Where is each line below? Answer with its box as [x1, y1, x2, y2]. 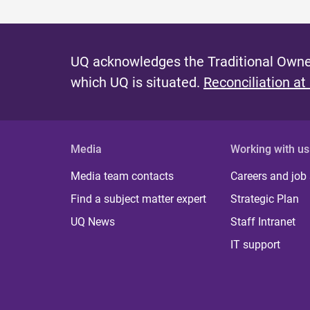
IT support [230, 238, 281, 252]
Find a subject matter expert [71, 192, 206, 206]
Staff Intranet [230, 215, 296, 229]
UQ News [71, 215, 115, 229]
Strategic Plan [230, 192, 300, 206]
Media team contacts [71, 170, 174, 183]
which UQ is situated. [71, 74, 203, 91]
